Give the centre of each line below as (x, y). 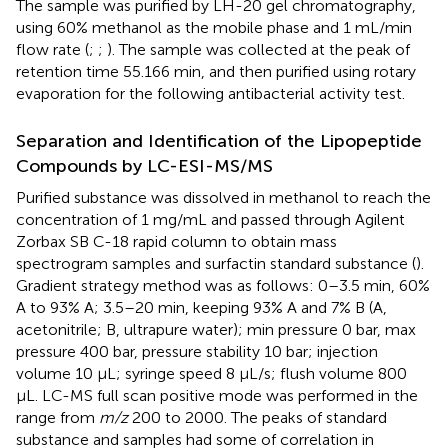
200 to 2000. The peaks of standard (257, 417)
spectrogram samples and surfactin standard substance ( (216, 263)
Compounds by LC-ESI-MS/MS (144, 165)
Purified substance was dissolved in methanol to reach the (223, 197)
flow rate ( (52, 49)
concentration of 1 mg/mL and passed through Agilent (210, 219)
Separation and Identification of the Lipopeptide (219, 140)
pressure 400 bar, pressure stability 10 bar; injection (197, 351)
